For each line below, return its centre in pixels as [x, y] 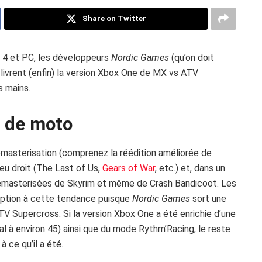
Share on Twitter [114, 18]
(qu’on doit [192, 57]
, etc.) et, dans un [190, 168]
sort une [208, 199]
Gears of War [129, 168]
